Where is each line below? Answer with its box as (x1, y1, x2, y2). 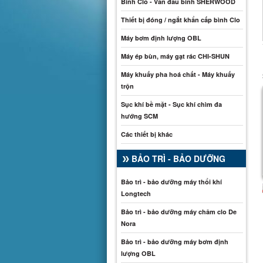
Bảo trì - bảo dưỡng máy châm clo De (121, 207, 237, 216)
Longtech (121, 189, 151, 198)
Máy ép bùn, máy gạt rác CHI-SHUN (121, 52, 230, 60)
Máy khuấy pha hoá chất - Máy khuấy (121, 70, 235, 79)
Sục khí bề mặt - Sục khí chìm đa (121, 100, 222, 109)
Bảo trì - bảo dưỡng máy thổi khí (121, 177, 222, 186)
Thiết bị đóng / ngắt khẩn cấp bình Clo (121, 15, 240, 24)
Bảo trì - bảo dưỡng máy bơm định (121, 237, 228, 246)
